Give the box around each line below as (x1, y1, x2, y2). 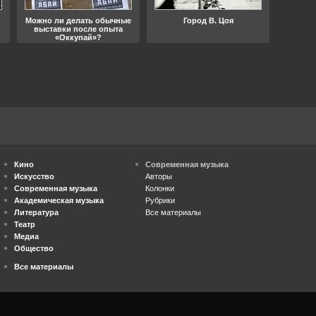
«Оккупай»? (55, 33, 102, 42)
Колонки (145, 184, 174, 193)
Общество (13, 244, 54, 253)
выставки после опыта (34, 25, 123, 33)
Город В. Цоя (183, 16, 233, 25)
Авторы (145, 172, 172, 181)
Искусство (13, 172, 54, 181)
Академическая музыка (13, 196, 104, 205)
